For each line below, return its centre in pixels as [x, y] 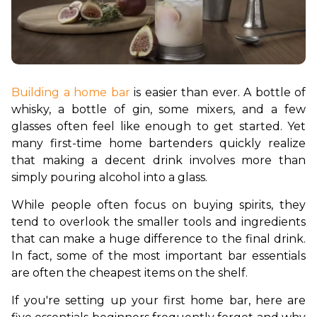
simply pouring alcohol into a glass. [109, 177]
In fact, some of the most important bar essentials [158, 256]
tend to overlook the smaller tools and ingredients [158, 222]
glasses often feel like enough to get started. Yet [158, 126]
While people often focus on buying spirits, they [158, 205]
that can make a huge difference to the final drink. [158, 239]
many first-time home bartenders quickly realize [158, 143]
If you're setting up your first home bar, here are [158, 300]
